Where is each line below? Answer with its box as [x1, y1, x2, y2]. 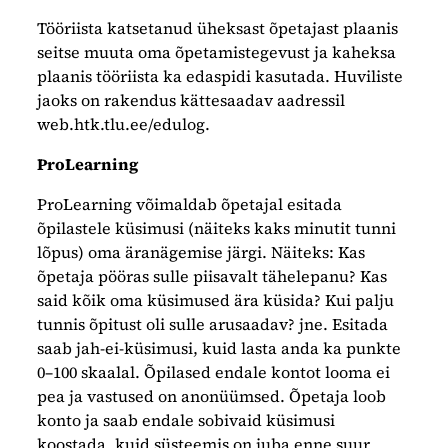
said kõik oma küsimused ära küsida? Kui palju [37, 288, 395, 311]
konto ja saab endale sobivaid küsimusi [37, 408, 336, 431]
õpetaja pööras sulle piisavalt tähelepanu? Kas [37, 264, 388, 287]
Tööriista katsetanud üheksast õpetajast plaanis [37, 16, 399, 39]
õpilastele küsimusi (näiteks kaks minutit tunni [37, 216, 397, 239]
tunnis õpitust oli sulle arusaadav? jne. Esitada [37, 312, 389, 335]
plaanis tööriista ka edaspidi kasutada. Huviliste [37, 64, 404, 87]
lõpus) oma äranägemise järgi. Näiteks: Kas [37, 240, 366, 263]
